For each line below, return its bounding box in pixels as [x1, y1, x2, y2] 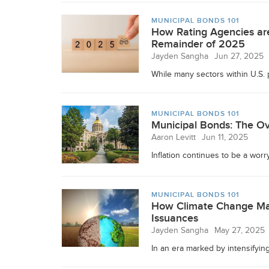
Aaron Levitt [151, 133, 196, 142]
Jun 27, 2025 [214, 52, 264, 61]
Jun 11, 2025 [202, 133, 248, 142]
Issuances [151, 212, 198, 225]
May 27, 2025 [214, 226, 265, 235]
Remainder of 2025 [151, 38, 245, 50]
